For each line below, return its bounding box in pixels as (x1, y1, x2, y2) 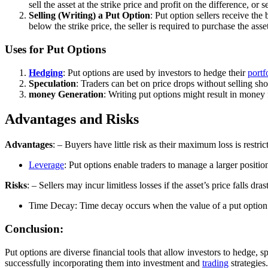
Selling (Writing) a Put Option (29, 10, 150, 21)
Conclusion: (5, 223, 63, 236)
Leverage (29, 160, 64, 170)
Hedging (29, 67, 63, 78)
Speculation (29, 78, 76, 89)
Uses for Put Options (5, 42, 106, 56)
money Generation (29, 89, 103, 99)
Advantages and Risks (5, 111, 139, 127)
